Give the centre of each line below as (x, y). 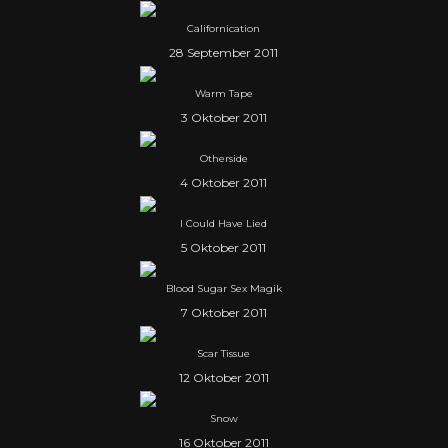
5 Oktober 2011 (224, 248)
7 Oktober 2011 (223, 313)
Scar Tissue (224, 354)
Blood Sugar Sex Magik (223, 289)
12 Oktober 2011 (223, 378)
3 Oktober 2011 (223, 118)
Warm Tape (223, 94)
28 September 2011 (224, 53)
